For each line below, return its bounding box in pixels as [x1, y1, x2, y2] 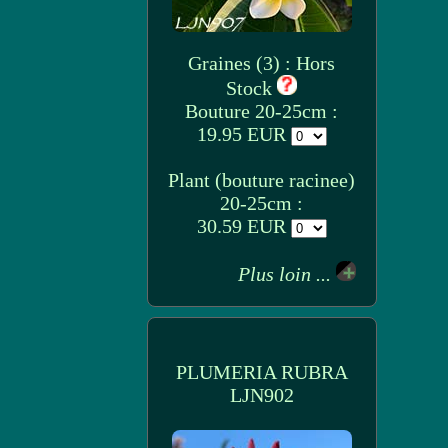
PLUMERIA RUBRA [175, 361, 348, 383]
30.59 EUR [196, 215, 291, 237]
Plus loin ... [237, 263, 336, 285]
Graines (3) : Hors [188, 52, 335, 74]
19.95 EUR [196, 123, 291, 145]
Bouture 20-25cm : [185, 100, 338, 122]
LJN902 [229, 384, 294, 406]
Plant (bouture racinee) [168, 169, 355, 191]
